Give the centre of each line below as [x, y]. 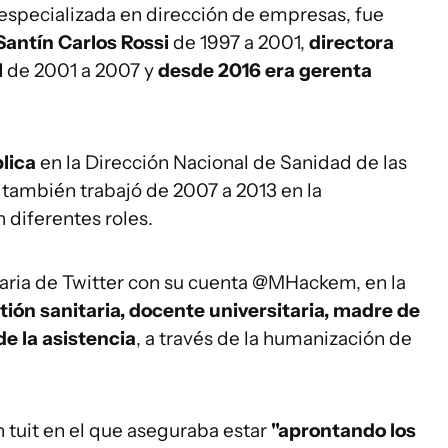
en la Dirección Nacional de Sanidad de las [221, 162]
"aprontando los [343, 430]
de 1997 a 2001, [241, 42]
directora [351, 42]
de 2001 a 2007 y [78, 70]
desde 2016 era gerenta [263, 70]
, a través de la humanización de [274, 338]
